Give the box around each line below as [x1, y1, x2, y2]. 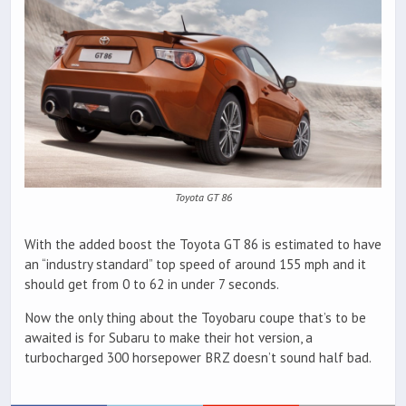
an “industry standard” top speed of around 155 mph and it [24, 255, 366, 273]
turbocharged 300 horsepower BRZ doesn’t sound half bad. [24, 349, 372, 367]
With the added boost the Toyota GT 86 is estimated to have [24, 235, 382, 253]
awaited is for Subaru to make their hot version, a [24, 329, 313, 347]
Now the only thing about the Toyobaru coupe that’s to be [24, 309, 366, 327]
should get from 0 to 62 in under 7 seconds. [24, 275, 279, 293]
